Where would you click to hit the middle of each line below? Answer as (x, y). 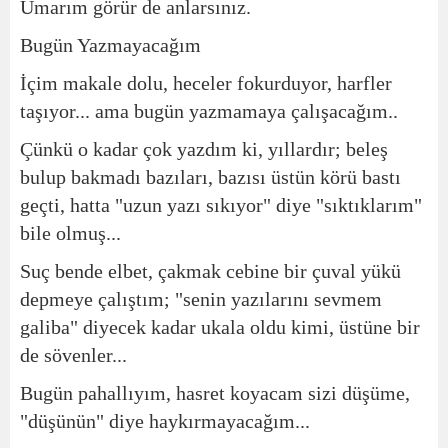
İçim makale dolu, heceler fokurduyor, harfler (206, 83)
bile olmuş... (70, 233)
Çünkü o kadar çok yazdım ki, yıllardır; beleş (204, 149)
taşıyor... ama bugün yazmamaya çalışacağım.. (209, 111)
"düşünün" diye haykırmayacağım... (165, 421)
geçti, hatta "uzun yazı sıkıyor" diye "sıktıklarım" (221, 205)
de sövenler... (73, 355)
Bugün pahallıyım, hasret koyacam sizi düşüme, (215, 393)
